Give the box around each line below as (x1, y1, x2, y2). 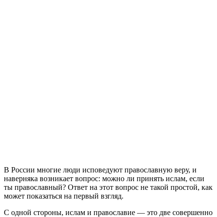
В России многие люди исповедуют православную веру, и (4, 165, 197, 174)
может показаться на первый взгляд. (4, 191, 124, 200)
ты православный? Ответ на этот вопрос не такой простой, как (4, 183, 213, 191)
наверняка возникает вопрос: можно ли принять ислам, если (4, 174, 204, 183)
